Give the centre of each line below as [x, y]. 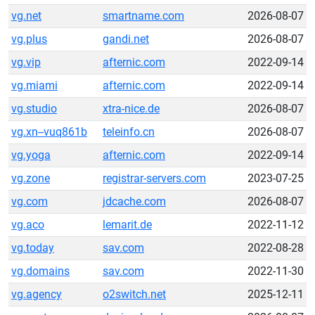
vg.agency [37, 294]
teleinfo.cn [129, 132]
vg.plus [29, 39]
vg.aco [28, 225]
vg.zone [31, 178]
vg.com [30, 201]
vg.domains [40, 271]
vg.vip [26, 62]
